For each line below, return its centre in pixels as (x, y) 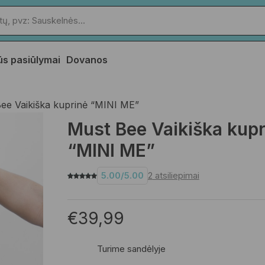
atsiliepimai (176, 175)
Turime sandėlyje (131, 249)
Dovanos (87, 59)
